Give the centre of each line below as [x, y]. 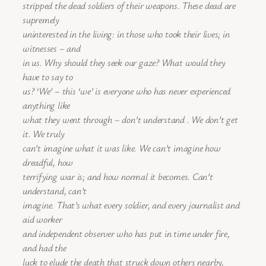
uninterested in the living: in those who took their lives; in [126, 34]
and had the [45, 248]
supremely [41, 20]
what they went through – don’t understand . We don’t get [130, 120]
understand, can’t [55, 191]
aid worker [42, 219]
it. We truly [44, 134]
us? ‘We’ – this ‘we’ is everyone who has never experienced [127, 91]
